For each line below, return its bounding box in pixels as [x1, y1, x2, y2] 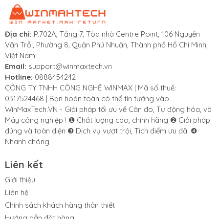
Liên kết [5, 158, 43, 171]
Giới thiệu [5, 175, 35, 185]
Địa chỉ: [5, 29, 34, 39]
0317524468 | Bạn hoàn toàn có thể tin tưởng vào [5, 94, 169, 104]
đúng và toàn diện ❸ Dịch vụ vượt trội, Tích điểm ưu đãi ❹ [5, 126, 197, 136]
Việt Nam [5, 51, 35, 61]
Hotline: [5, 72, 35, 82]
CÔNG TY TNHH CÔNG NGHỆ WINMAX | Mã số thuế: [5, 83, 176, 93]
